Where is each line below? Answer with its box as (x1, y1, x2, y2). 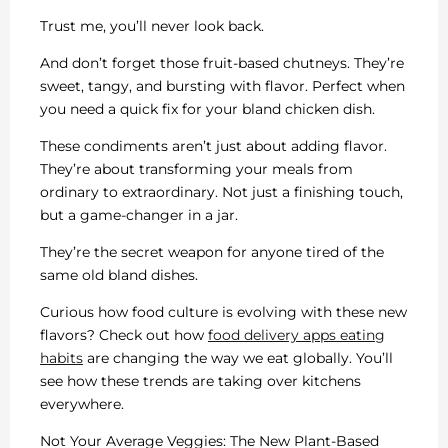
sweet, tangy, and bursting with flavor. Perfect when (40, 76, 405, 95)
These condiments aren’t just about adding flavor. (40, 136, 387, 155)
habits (40, 348, 83, 367)
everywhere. (40, 394, 124, 413)
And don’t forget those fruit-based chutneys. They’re (40, 53, 404, 72)
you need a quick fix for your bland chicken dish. (40, 99, 375, 118)
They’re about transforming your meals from (40, 159, 353, 178)
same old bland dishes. (40, 265, 198, 284)
